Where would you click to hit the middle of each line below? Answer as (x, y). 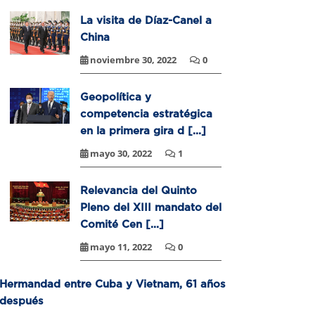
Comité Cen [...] (122, 224)
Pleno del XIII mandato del (151, 207)
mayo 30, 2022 (121, 154)
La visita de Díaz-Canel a (146, 20)
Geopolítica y (116, 97)
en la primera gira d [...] (143, 130)
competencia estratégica (146, 114)
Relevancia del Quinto (139, 190)
